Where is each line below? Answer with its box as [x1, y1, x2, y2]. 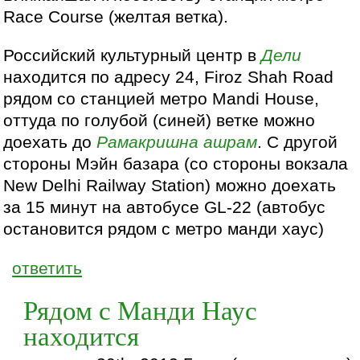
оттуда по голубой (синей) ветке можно [3, 111, 316, 131]
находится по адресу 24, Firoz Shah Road [3, 67, 334, 88]
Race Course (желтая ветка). [3, 7, 229, 27]
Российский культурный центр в [3, 46, 262, 66]
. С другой [257, 133, 338, 153]
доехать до [3, 133, 97, 153]
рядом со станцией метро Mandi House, [3, 89, 320, 109]
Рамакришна [96, 133, 199, 153]
